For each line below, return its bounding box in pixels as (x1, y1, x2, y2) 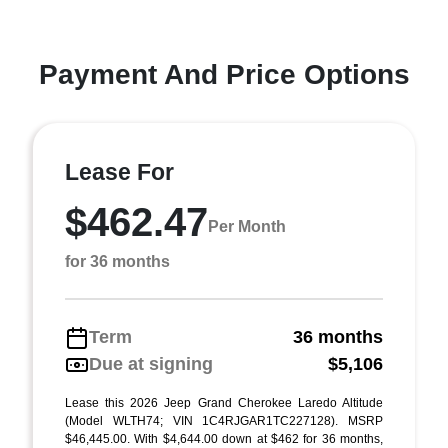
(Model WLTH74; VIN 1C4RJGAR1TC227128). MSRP (65, 414, 383, 428)
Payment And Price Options (38, 59, 410, 90)
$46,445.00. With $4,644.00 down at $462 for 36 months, (65, 432, 383, 446)
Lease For (65, 159, 174, 185)
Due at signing (89, 354, 213, 374)
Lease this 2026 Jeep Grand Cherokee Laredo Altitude (65, 396, 383, 410)
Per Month (208, 217, 286, 235)
